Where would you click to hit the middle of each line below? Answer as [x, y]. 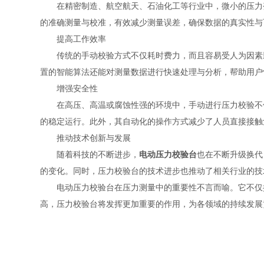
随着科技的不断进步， [89, 154]
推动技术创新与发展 [85, 138]
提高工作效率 [73, 39]
